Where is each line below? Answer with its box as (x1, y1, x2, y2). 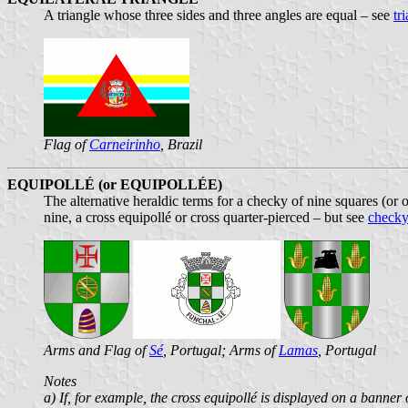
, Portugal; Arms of (163, 342, 279, 358)
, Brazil (160, 136, 202, 152)
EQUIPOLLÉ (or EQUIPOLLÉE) (7, 176, 222, 192)
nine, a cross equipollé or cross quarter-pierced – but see (44, 209, 368, 225)
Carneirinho (89, 136, 160, 152)
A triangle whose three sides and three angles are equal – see (44, 6, 393, 23)
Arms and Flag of (44, 342, 149, 358)
